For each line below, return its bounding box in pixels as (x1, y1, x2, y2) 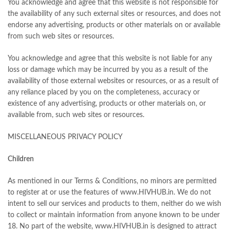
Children (8, 156, 34, 163)
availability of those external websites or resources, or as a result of (8, 78, 219, 85)
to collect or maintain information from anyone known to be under (8, 212, 220, 219)
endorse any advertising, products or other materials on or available (8, 22, 220, 29)
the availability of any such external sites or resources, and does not (8, 10, 221, 18)
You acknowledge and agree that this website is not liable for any (8, 55, 212, 63)
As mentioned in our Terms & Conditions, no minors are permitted (8, 178, 217, 185)
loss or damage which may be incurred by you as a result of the (8, 66, 208, 74)
